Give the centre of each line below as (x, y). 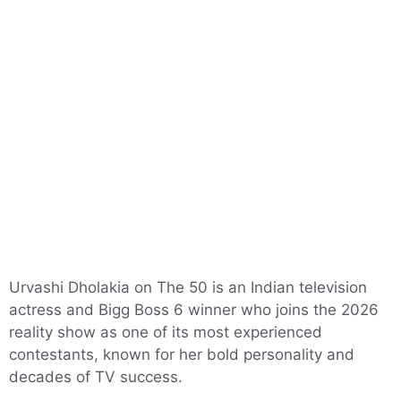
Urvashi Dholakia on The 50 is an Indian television (188, 287)
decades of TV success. (96, 377)
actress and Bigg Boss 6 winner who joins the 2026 (194, 310)
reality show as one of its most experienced (166, 332)
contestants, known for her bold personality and (182, 354)
